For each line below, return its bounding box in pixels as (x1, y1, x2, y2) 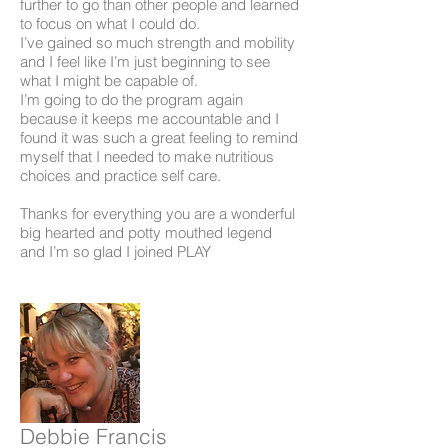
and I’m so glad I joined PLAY (20, 242, 211, 262)
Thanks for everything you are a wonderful (20, 204, 295, 224)
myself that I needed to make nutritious (20, 147, 274, 167)
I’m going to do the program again (20, 90, 243, 110)
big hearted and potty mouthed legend (20, 223, 272, 243)
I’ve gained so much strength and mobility (20, 33, 295, 53)
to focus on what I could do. (20, 14, 204, 34)
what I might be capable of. (20, 71, 202, 91)
